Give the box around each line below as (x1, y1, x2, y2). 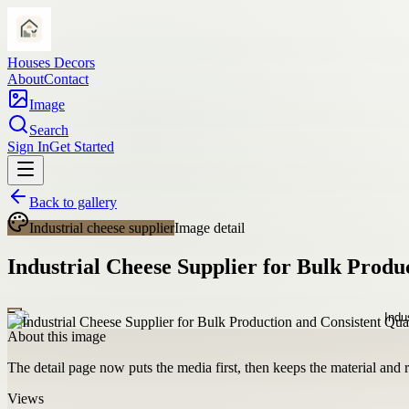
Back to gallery (29, 194, 117, 210)
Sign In (7, 139, 49, 154)
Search (29, 122, 68, 138)
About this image (7, 328, 106, 344)
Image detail (174, 220, 245, 236)
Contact (44, 71, 89, 87)
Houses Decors (7, 55, 95, 70)
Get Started (49, 139, 114, 154)
